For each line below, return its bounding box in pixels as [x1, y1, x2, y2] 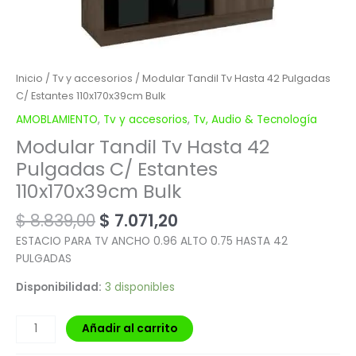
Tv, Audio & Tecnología [193, 112, 317, 128]
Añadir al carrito [82, 320, 178, 336]
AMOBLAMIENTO [16, 112, 98, 128]
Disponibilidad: [16, 279, 102, 295]
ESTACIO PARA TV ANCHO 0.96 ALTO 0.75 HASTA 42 [16, 234, 288, 250]
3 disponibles [105, 279, 175, 295]
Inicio [16, 71, 43, 85]
